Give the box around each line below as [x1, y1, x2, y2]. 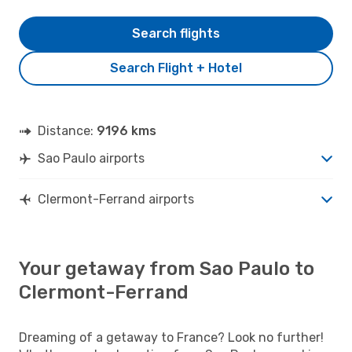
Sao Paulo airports [38, 150, 145, 166]
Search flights [132, 25, 220, 41]
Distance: [38, 123, 97, 138]
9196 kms [97, 123, 156, 138]
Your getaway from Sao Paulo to [19, 257, 314, 280]
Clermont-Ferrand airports [38, 191, 194, 207]
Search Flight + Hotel [110, 60, 242, 75]
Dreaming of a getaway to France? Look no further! [19, 329, 324, 345]
